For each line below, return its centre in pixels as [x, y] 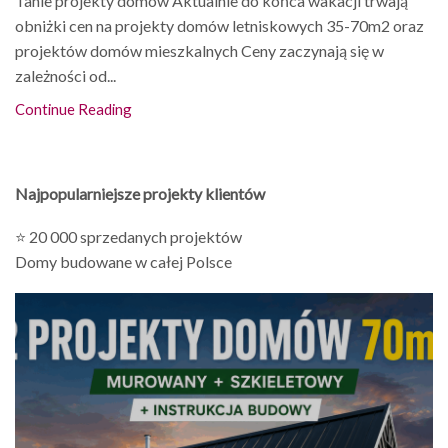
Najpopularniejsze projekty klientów [140, 193]
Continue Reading [73, 108]
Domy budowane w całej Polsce [123, 262]
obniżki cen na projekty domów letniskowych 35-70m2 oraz [219, 25]
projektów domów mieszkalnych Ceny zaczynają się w [199, 50]
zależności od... [65, 75]
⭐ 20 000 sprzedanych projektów [128, 237]
